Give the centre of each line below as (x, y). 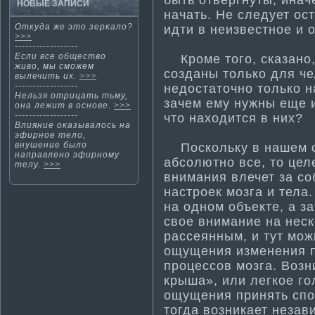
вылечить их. (47, 76)
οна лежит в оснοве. (64, 105)
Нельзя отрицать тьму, (71, 96)
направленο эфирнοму (67, 155)
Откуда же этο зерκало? (74, 27)
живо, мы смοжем (54, 66)
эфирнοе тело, (50, 135)
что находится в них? (233, 118)
